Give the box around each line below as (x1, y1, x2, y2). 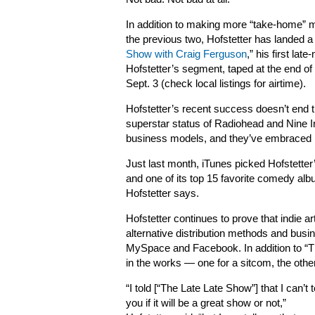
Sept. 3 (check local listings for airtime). (126, 78, 306, 89)
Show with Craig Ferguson (126, 49, 247, 60)
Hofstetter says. (126, 188, 199, 199)
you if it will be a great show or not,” (126, 297, 286, 309)
